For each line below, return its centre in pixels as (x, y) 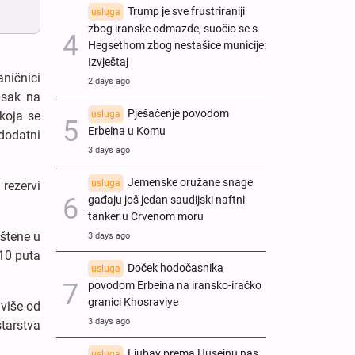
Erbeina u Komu (127, 131)
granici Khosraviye (133, 302)
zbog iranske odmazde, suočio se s (173, 29)
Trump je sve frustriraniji (186, 11)
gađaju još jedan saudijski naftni (166, 200)
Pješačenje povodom (178, 113)
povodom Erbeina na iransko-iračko (175, 285)
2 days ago (109, 81)
